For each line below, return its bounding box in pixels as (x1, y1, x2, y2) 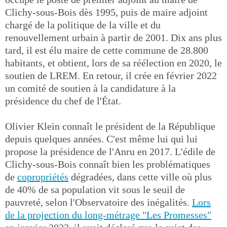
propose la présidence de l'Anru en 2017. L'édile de (5, 146, 215, 157)
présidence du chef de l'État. (5, 95, 121, 106)
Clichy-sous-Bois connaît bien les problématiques (5, 159, 210, 170)
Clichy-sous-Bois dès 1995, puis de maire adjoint (5, 7, 208, 18)
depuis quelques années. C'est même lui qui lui (5, 133, 198, 144)
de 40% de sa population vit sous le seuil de (5, 184, 185, 195)
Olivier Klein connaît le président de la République (5, 121, 215, 132)
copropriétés (17, 171, 68, 182)
